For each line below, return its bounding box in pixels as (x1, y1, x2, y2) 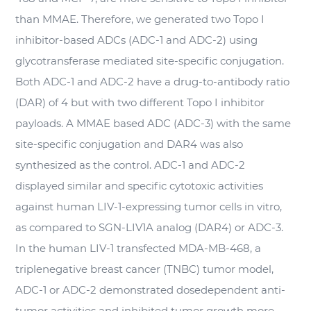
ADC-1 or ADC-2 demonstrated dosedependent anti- (15, 283, 286, 296)
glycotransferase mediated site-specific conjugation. (15, 54, 285, 67)
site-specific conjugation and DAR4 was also (15, 137, 244, 151)
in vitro (244, 200, 280, 213)
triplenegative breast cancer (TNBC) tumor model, (15, 262, 274, 276)
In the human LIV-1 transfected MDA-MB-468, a (15, 242, 262, 255)
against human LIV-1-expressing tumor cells (15, 200, 245, 213)
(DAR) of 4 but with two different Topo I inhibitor (15, 96, 265, 109)
